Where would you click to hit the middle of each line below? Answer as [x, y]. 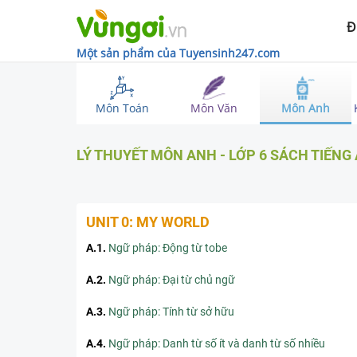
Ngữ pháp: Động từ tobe [168, 248]
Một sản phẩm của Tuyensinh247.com [178, 53]
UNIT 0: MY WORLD [148, 222]
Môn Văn [214, 108]
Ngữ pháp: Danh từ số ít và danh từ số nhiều [217, 343]
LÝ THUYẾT [112, 155]
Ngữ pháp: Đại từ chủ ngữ [172, 280]
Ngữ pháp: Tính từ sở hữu [171, 312]
